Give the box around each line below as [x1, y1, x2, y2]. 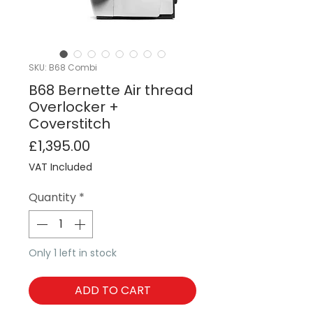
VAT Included [29, 160, 92, 175]
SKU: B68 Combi [29, 61, 97, 74]
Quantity [29, 189, 76, 206]
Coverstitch [29, 114, 110, 134]
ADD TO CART [74, 282, 151, 299]
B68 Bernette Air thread [29, 80, 194, 101]
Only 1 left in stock [29, 246, 117, 261]
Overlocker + [29, 97, 119, 117]
